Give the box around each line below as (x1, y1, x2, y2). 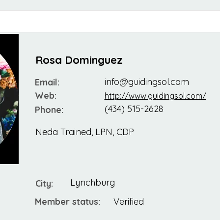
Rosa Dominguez (35, 53, 123, 67)
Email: (34, 77, 59, 88)
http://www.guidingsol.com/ (104, 91, 206, 101)
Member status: (34, 196, 100, 208)
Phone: (34, 104, 63, 116)
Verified (113, 196, 144, 208)
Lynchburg (70, 177, 115, 189)
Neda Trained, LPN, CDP (35, 126, 134, 138)
